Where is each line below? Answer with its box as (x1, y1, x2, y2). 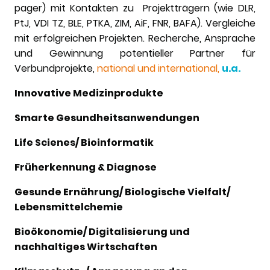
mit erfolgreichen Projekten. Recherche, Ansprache (14, 31, 256, 46)
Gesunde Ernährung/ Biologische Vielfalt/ (14, 185, 230, 199)
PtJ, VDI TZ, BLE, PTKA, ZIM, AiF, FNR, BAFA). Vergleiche (14, 16, 256, 31)
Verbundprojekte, (14, 61, 97, 76)
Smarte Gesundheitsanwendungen (14, 111, 199, 125)
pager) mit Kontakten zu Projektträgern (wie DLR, (14, 1, 256, 16)
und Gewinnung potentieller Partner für (14, 46, 256, 61)
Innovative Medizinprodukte (14, 86, 163, 101)
